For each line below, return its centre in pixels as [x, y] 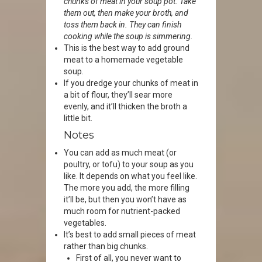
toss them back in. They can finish [123, 25]
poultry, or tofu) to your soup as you [129, 164]
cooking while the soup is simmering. [128, 36]
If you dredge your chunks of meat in [131, 83]
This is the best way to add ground [127, 48]
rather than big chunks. [106, 246]
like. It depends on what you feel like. [130, 176]
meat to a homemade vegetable [123, 60]
